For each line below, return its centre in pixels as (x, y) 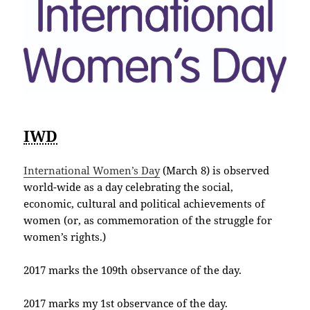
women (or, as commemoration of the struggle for (148, 220)
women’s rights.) (65, 237)
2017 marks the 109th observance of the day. (133, 270)
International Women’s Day (92, 171)
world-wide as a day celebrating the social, (129, 187)
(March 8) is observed (215, 171)
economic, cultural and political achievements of (145, 204)
